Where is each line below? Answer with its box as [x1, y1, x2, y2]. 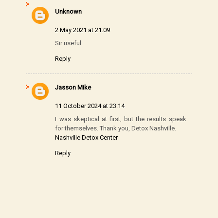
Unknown [55, 7, 82, 15]
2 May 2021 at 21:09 [55, 26, 110, 34]
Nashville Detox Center [55, 133, 118, 141]
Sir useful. [55, 39, 83, 47]
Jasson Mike [55, 83, 91, 91]
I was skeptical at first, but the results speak [55, 115, 186, 123]
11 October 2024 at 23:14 [55, 102, 125, 109]
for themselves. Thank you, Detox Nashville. [55, 124, 177, 132]
